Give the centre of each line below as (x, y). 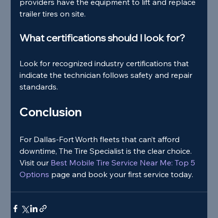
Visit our (34, 163)
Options (36, 174)
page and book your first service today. (122, 174)
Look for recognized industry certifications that (105, 64)
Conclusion (51, 112)
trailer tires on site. (53, 14)
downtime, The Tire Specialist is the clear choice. (107, 151)
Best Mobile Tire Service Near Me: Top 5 (123, 163)
